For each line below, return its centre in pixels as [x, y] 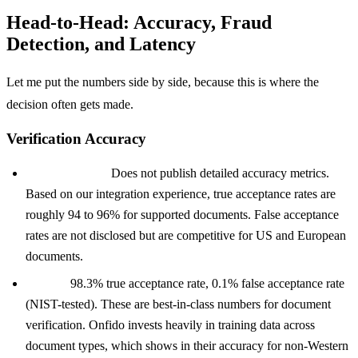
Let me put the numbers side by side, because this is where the [163, 82]
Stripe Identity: [67, 173]
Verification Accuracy [76, 139]
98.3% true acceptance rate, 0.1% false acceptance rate [206, 284]
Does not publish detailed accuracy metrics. [219, 173]
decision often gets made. [70, 104]
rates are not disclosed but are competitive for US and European [186, 236]
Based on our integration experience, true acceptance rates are [181, 194]
